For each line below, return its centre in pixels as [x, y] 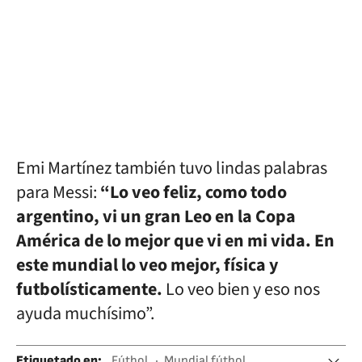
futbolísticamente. [89, 289]
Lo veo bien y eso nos [241, 289]
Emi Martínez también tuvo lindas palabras [172, 168]
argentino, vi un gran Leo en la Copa [156, 217]
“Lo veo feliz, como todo [194, 192]
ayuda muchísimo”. [85, 314]
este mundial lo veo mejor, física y [147, 265]
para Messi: [58, 192]
